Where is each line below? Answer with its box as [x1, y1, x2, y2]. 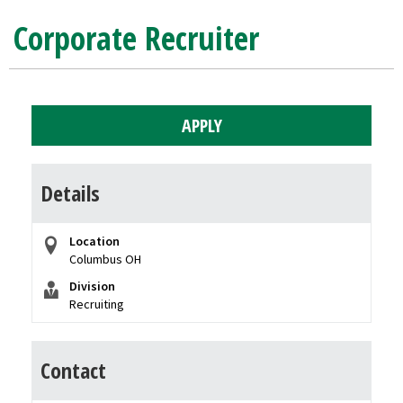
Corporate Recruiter [13, 16, 259, 60]
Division [69, 278, 115, 294]
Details [40, 178, 100, 208]
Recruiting [69, 296, 124, 312]
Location [69, 233, 120, 249]
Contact [40, 355, 106, 385]
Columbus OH [69, 251, 141, 267]
